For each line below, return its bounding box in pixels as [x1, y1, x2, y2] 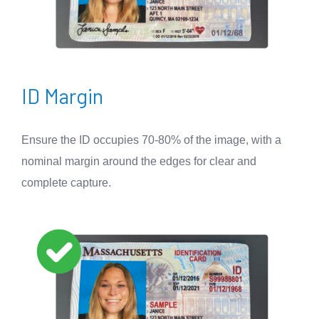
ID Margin [21, 83, 103, 109]
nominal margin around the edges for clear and [21, 155, 256, 168]
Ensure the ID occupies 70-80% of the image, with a [21, 134, 281, 147]
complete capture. [21, 177, 111, 189]
